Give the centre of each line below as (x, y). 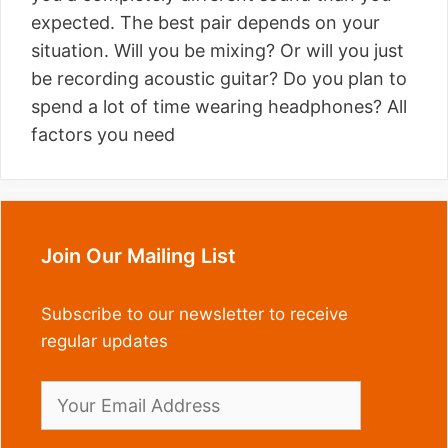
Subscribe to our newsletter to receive (194, 314)
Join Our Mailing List (138, 256)
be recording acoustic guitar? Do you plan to (219, 78)
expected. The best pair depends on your (205, 22)
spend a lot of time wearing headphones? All (219, 106)
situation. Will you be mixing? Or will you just (217, 50)
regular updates (104, 341)
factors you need (103, 134)
